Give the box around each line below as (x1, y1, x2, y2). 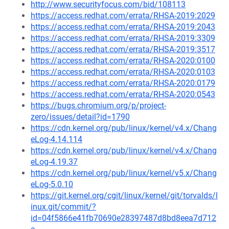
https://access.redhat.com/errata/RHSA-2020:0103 (31, 67, 215, 77)
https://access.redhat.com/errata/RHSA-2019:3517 (31, 44, 215, 54)
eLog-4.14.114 (31, 134, 82, 144)
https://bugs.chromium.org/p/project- (31, 101, 166, 110)
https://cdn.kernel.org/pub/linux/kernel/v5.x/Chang (31, 168, 217, 178)
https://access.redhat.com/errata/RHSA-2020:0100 (31, 56, 215, 65)
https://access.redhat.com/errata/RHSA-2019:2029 (31, 11, 215, 20)
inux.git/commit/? (31, 202, 96, 212)
